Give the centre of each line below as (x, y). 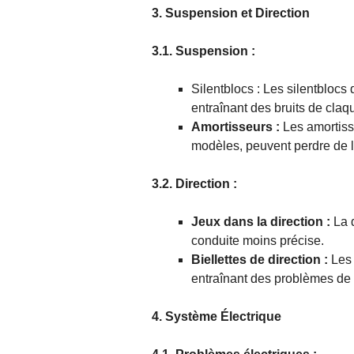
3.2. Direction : (194, 184)
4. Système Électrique (217, 317)
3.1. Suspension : (203, 51)
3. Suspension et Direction (231, 13)
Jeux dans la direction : (261, 222)
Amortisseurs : (235, 127)
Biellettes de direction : (261, 260)
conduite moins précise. (258, 241)
